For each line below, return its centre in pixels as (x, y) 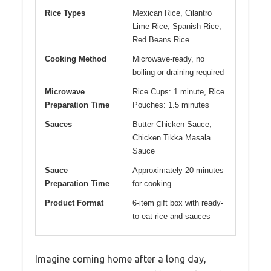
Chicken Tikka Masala (171, 138)
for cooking (152, 184)
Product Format (74, 203)
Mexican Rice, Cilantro (172, 13)
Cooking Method (76, 59)
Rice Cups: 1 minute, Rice (178, 92)
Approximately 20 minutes (178, 171)
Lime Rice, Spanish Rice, (177, 27)
